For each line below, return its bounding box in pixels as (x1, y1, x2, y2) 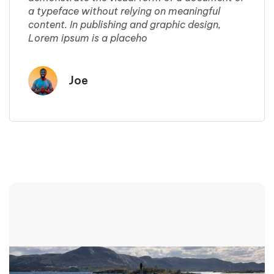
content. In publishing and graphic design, (28, 18, 221, 31)
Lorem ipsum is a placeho (28, 31, 147, 44)
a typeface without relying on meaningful (28, 4, 220, 17)
